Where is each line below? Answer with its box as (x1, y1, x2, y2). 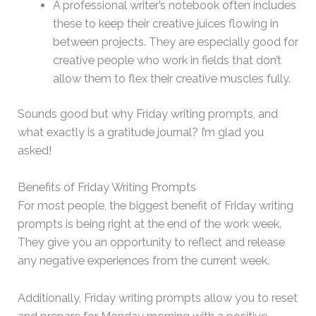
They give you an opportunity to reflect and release (18, 236, 286, 250)
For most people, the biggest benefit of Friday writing (18, 199, 294, 213)
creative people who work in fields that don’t (52, 53, 281, 67)
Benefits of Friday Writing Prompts (18, 181, 197, 195)
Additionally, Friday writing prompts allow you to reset (18, 291, 298, 305)
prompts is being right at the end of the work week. (18, 217, 282, 231)
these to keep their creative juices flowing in (52, 16, 279, 30)
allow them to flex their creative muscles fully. (52, 71, 291, 85)
